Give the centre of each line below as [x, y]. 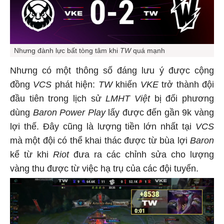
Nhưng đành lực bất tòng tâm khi [67, 49]
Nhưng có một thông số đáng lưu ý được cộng [112, 69]
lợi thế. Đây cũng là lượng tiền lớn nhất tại [103, 125]
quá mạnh [148, 49]
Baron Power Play [69, 111]
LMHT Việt [128, 97]
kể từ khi [31, 153]
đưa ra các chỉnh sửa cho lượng [141, 153]
